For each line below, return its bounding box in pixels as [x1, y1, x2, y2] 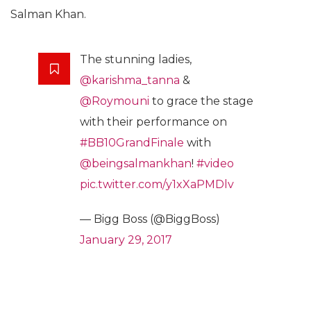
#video [196, 156, 234, 170]
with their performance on [80, 115, 227, 128]
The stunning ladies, [80, 52, 192, 66]
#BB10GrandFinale [80, 135, 184, 149]
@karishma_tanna [80, 73, 180, 87]
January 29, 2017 [80, 233, 172, 246]
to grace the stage [149, 94, 253, 108]
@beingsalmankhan [80, 156, 192, 170]
